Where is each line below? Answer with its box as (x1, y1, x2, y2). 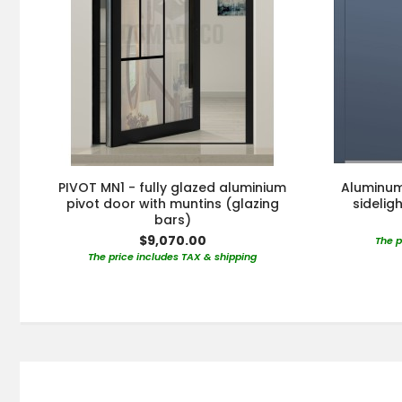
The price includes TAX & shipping (88, 249, 257, 265)
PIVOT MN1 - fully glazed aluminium (58, 179, 286, 197)
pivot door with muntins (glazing (66, 195, 279, 214)
